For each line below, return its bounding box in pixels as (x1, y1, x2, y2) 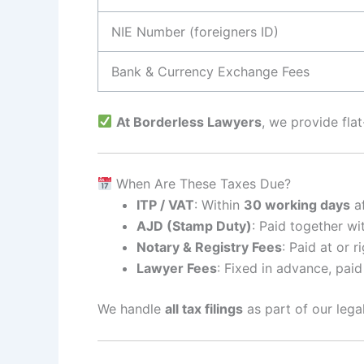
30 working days (244, 197, 350, 214)
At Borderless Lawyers (116, 113, 262, 130)
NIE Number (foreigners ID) (111, 23, 279, 40)
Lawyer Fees (136, 260, 217, 277)
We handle (97, 301, 165, 318)
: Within (194, 197, 244, 214)
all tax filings (165, 301, 243, 318)
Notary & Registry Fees (136, 239, 282, 256)
